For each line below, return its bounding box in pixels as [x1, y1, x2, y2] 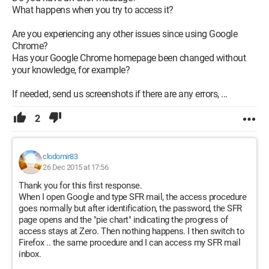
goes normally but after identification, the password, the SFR [19, 203, 242, 214]
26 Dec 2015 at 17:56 [43, 163, 108, 172]
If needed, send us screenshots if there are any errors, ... [12, 88, 228, 100]
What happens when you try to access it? [12, 4, 174, 16]
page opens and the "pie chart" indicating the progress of [19, 214, 228, 225]
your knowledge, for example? [12, 64, 130, 76]
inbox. [19, 249, 41, 259]
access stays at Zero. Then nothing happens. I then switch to [19, 226, 244, 237]
